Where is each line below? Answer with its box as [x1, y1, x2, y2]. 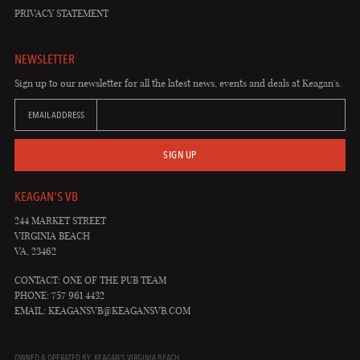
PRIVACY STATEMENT [14, 7, 108, 20]
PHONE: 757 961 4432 [14, 289, 104, 302]
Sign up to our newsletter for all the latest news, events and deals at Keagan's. [14, 77, 342, 90]
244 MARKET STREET [14, 215, 106, 227]
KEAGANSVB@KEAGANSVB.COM [47, 305, 190, 317]
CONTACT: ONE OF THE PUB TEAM [14, 274, 166, 287]
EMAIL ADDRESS [27, 109, 84, 121]
